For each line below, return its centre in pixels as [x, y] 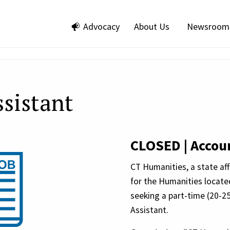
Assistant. [149, 210]
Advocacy [101, 27]
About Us [152, 27]
